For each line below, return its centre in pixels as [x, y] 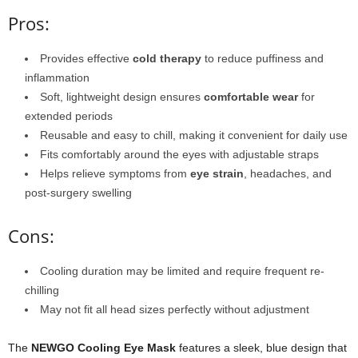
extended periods [69, 116]
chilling [42, 290]
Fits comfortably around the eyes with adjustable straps [179, 155]
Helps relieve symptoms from [115, 174]
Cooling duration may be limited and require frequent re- [182, 271]
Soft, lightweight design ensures [122, 97]
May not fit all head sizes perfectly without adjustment [175, 310]
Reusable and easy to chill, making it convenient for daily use [194, 135]
